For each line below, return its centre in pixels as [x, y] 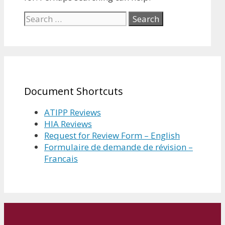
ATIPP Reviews [73, 113]
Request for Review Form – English [112, 136]
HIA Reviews [68, 124]
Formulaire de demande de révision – [119, 147]
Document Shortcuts [74, 91]
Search [37, 17]
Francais [61, 159]
